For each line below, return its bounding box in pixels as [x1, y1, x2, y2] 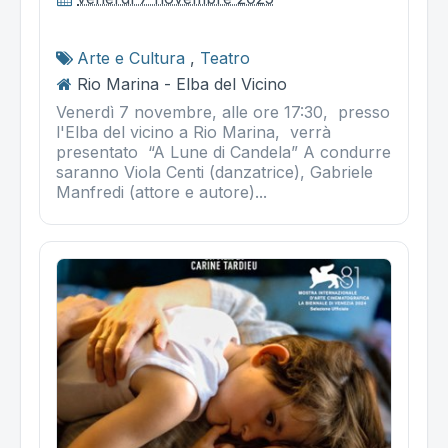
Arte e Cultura [77, 47, 185, 68]
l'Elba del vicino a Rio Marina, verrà [56, 121, 331, 142]
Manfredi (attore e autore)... [56, 181, 267, 202]
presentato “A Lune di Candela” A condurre [56, 141, 391, 162]
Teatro [200, 47, 250, 68]
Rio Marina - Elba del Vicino [77, 73, 287, 94]
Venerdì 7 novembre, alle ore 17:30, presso [56, 101, 390, 122]
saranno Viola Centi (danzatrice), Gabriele [56, 161, 373, 182]
